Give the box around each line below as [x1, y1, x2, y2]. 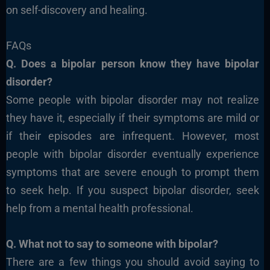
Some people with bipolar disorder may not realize [5, 93, 260, 107]
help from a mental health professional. [5, 202, 193, 215]
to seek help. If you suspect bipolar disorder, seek [5, 184, 260, 197]
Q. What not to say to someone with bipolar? [5, 237, 218, 250]
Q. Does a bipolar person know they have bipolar [5, 57, 260, 71]
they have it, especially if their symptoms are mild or [5, 111, 260, 125]
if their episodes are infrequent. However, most [5, 130, 260, 143]
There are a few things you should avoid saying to [5, 255, 260, 268]
